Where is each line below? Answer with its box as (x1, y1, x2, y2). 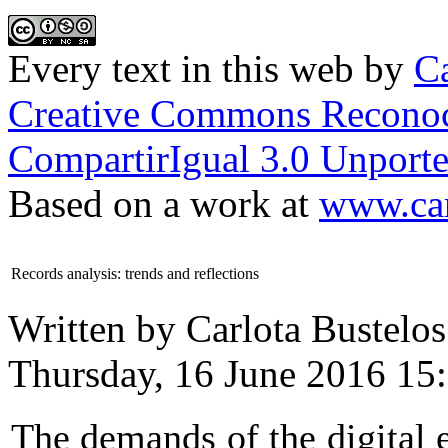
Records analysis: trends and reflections (11, 265, 259, 283)
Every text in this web (8, 47, 354, 91)
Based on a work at (8, 182, 319, 226)
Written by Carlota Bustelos (8, 307, 446, 351)
